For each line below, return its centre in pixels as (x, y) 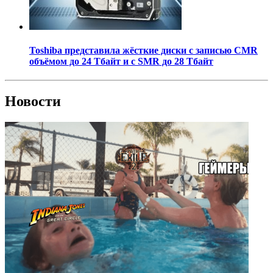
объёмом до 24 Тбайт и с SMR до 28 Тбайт (121, 61)
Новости (33, 101)
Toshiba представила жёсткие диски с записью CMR (144, 50)
